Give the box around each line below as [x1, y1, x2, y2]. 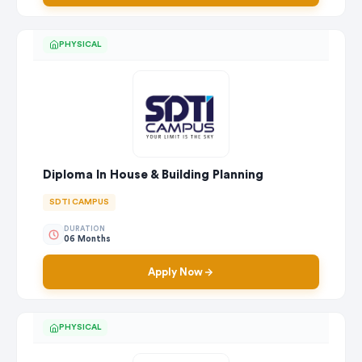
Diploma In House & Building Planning [43, 169, 263, 182]
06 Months [64, 234, 111, 243]
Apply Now [148, 267, 203, 278]
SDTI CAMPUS [49, 198, 109, 207]
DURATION [64, 225, 105, 233]
